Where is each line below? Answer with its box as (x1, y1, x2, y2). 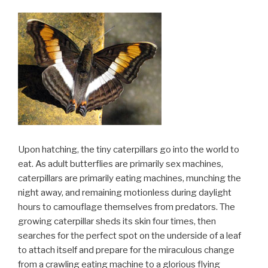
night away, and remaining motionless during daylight (18, 187, 232, 199)
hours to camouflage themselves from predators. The (18, 202, 235, 213)
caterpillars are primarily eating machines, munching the (18, 173, 241, 184)
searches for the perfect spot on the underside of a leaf (18, 230, 241, 242)
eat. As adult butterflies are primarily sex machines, (18, 159, 223, 170)
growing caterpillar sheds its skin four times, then (18, 216, 216, 227)
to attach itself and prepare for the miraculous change (18, 245, 234, 256)
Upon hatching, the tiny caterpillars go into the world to (18, 144, 239, 156)
